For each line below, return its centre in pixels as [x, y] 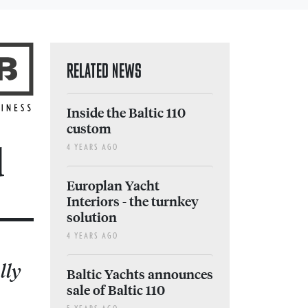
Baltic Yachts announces [140, 274]
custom [89, 128]
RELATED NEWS [104, 71]
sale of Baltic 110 [116, 290]
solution [92, 217]
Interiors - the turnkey [133, 201]
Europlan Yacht [113, 185]
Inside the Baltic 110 [126, 112]
